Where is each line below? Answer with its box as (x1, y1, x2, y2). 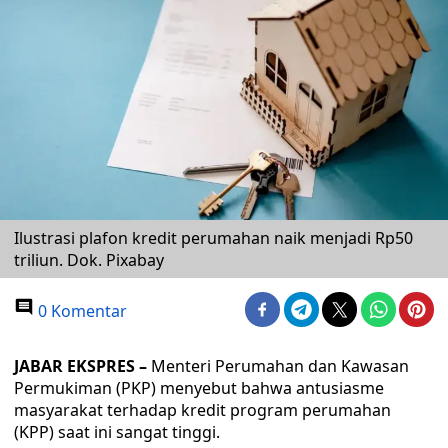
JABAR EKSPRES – (14, 355, 147, 377)
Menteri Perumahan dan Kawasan (147, 355, 409, 377)
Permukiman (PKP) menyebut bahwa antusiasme (14, 377, 384, 399)
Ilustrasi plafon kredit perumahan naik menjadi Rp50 (14, 227, 413, 249)
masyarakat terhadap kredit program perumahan (14, 399, 391, 421)
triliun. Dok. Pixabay (14, 249, 164, 271)
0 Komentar (34, 300, 127, 322)
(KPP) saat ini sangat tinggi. (14, 421, 220, 443)
